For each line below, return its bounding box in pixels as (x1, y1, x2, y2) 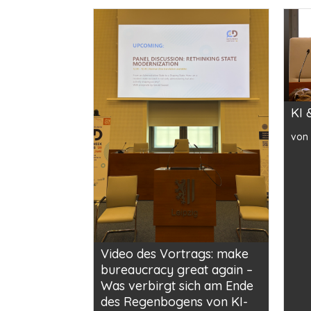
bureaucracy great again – (101, 262, 253, 278)
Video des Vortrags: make (101, 246, 249, 262)
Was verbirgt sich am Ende (101, 278, 254, 294)
